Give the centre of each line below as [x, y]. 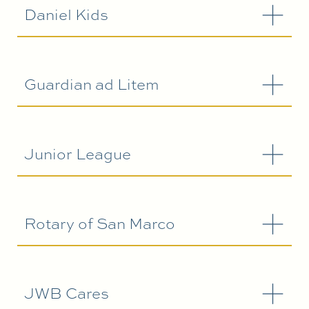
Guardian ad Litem [92, 84]
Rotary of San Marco [100, 224]
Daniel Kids [66, 15]
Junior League [78, 154]
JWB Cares [67, 293]
